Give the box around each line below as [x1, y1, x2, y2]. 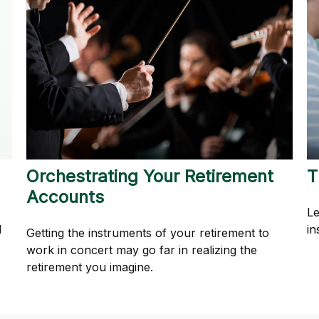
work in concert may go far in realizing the [26, 243, 258, 258]
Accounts [26, 187, 105, 208]
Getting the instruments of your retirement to [26, 226, 270, 241]
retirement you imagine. [26, 260, 154, 275]
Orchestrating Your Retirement [26, 166, 274, 187]
